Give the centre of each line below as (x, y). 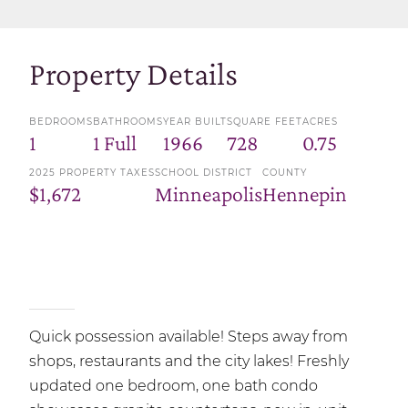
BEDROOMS (61, 121)
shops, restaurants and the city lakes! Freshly (189, 361)
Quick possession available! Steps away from (189, 336)
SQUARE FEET (265, 121)
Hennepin (305, 193)
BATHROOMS (128, 121)
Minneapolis (209, 193)
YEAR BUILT (195, 121)
